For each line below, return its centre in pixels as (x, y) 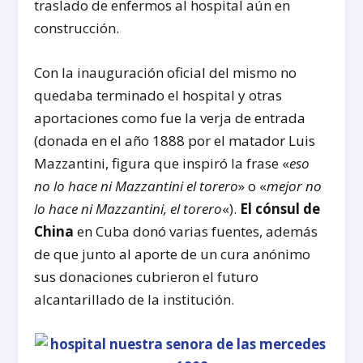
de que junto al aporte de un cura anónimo (173, 254)
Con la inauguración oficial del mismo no (166, 73)
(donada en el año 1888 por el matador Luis (175, 141)
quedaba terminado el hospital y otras (158, 96)
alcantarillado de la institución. (135, 300)
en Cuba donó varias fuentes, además (196, 232)
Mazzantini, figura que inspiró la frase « (162, 164)
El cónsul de (280, 209)
